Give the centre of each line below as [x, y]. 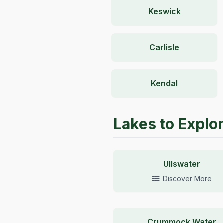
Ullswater [182, 164]
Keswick [164, 11]
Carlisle [164, 47]
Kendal [164, 83]
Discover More [187, 178]
